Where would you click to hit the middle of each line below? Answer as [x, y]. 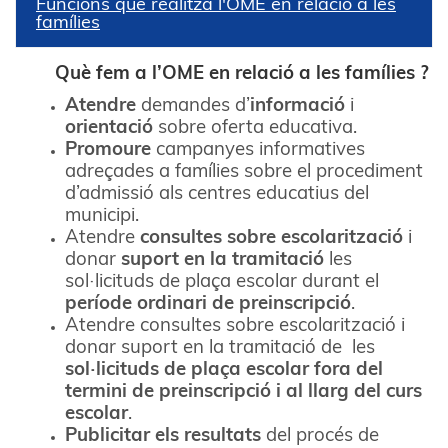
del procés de [320, 436]
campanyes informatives [258, 150]
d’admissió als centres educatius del [217, 194]
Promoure [108, 150]
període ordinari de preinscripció [208, 304]
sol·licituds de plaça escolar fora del [224, 370]
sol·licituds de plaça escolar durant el [222, 282]
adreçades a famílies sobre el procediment [244, 172]
